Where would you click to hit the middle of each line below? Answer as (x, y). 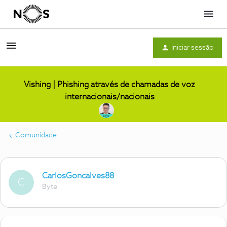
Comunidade (36, 135)
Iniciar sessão (193, 47)
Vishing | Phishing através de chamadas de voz (109, 85)
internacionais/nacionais (109, 97)
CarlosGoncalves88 (78, 176)
